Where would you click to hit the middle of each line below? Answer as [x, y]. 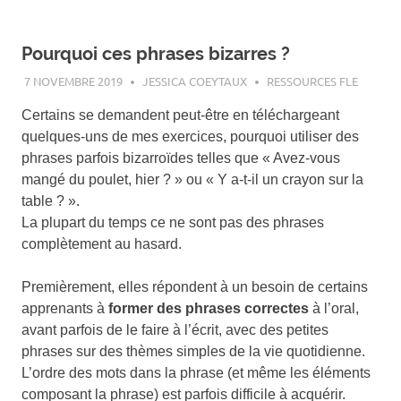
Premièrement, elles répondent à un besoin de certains [195, 286]
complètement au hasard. [102, 243]
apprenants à [65, 308]
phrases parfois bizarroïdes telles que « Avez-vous [181, 158]
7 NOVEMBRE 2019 [73, 81]
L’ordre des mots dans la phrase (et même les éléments [196, 372]
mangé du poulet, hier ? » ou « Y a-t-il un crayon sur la [192, 179]
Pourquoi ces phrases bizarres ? [156, 54]
